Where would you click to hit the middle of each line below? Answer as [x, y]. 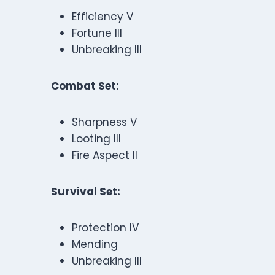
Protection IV [105, 228]
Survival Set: [86, 192]
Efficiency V [103, 17]
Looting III [96, 139]
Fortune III [97, 33]
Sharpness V [104, 122]
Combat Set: [85, 86]
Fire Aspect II [105, 155]
